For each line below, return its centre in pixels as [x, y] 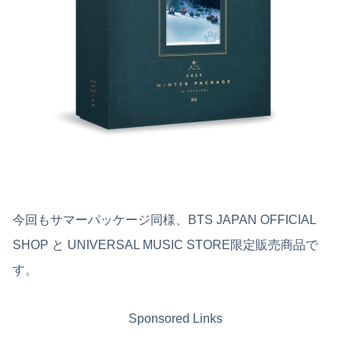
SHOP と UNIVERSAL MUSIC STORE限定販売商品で [165, 245]
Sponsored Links [175, 319]
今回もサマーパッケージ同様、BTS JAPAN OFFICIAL [164, 220]
